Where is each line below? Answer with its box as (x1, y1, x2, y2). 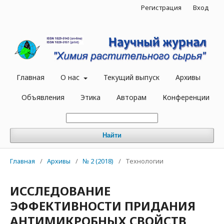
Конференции (162, 92, 209, 102)
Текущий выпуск (103, 72, 159, 82)
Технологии (125, 156, 163, 166)
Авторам (116, 92, 146, 102)
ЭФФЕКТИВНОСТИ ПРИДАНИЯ (10, 197, 195, 214)
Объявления (21, 92, 64, 102)
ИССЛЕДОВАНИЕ (10, 182, 110, 199)
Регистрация (141, 3, 181, 12)
